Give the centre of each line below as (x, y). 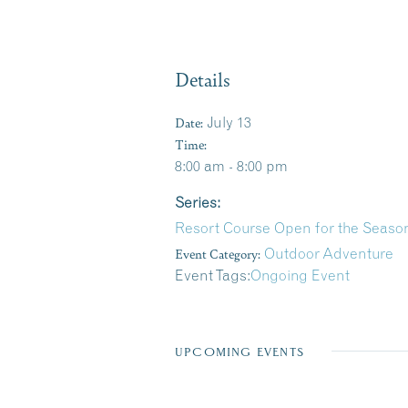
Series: (198, 203)
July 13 (229, 122)
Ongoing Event (300, 275)
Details (203, 79)
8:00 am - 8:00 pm (231, 166)
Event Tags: (213, 275)
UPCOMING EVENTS (240, 352)
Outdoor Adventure (329, 254)
